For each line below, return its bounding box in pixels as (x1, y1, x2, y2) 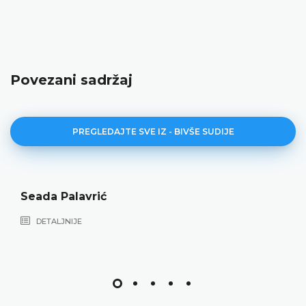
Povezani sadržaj (10, 71, 133, 88)
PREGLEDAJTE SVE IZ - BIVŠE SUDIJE (72, 126, 234, 137)
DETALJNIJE (34, 216, 82, 226)
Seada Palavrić (20, 189, 107, 203)
